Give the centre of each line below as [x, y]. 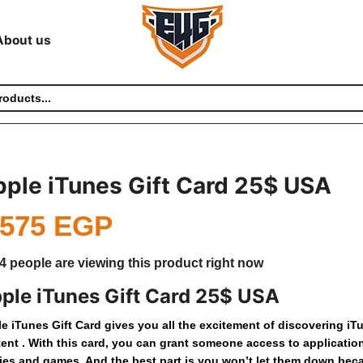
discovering [311, 325]
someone [218, 342]
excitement [230, 325]
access [266, 342]
